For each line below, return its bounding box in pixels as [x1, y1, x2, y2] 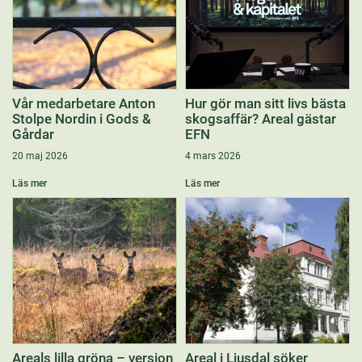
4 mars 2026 [185, 150, 241, 162]
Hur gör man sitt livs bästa [185, 95, 346, 112]
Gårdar [12, 126, 54, 142]
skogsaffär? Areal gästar [185, 111, 336, 127]
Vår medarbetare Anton [12, 95, 155, 112]
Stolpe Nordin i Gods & [12, 111, 151, 127]
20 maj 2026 [12, 150, 68, 162]
